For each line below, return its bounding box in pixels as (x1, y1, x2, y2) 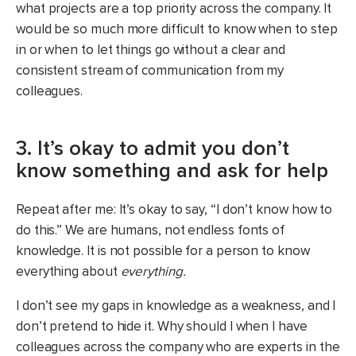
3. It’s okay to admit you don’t (16, 135, 289, 161)
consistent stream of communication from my (16, 61, 284, 79)
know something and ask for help (16, 157, 328, 184)
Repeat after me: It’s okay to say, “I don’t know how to (16, 200, 333, 218)
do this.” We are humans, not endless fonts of (16, 221, 285, 238)
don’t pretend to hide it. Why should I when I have (16, 317, 308, 335)
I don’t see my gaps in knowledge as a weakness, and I (16, 296, 336, 314)
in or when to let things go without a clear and (16, 41, 285, 58)
